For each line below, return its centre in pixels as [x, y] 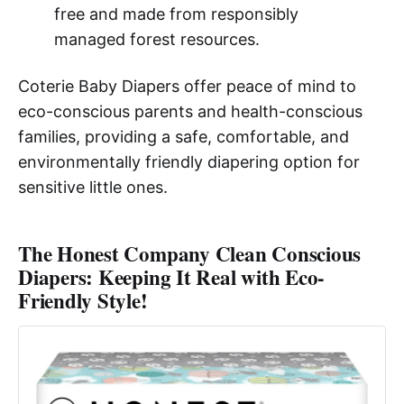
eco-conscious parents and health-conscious [190, 111]
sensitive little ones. [93, 187]
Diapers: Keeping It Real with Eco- [172, 276]
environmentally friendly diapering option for [189, 161]
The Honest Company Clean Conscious [190, 253]
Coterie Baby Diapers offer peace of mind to [187, 86]
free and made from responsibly [176, 14]
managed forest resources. [156, 39]
